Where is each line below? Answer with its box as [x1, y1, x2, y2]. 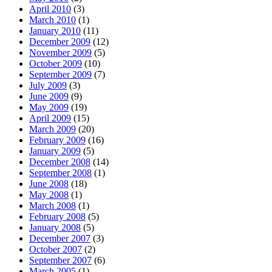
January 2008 [29, 222, 81, 233]
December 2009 [29, 36, 90, 47]
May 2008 [29, 189, 69, 200]
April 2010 [29, 4, 71, 15]
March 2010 [29, 15, 76, 25]
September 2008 [29, 168, 92, 178]
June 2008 [29, 178, 69, 189]
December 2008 [29, 157, 90, 168]
